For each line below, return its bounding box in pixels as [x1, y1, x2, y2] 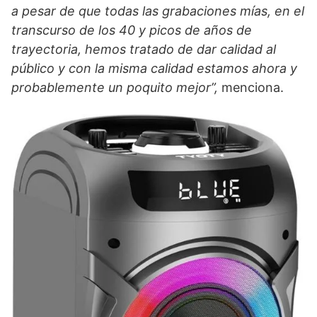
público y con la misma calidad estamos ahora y [11, 61, 297, 76]
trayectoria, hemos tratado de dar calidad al [11, 42, 276, 57]
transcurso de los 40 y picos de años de [11, 23, 252, 38]
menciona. [218, 80, 284, 96]
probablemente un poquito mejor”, [11, 80, 218, 96]
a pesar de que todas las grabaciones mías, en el [11, 4, 304, 19]
